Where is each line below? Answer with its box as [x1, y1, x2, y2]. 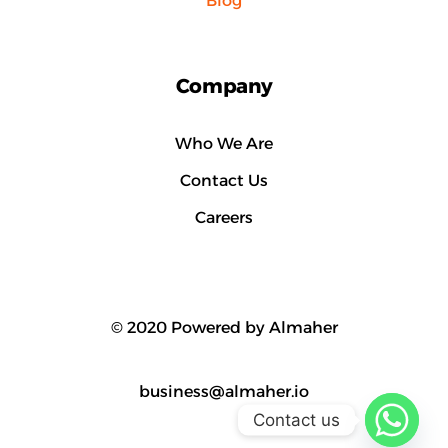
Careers [195, 207, 253, 227]
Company [175, 74, 273, 99]
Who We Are [175, 133, 273, 153]
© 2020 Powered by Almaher [110, 318, 338, 338]
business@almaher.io [139, 382, 309, 402]
